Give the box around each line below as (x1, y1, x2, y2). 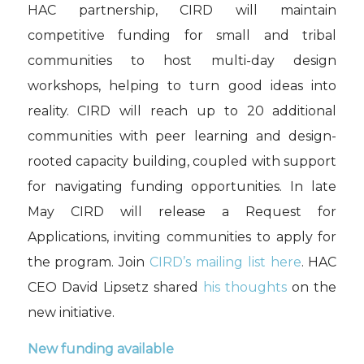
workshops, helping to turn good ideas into (27, 78, 337, 94)
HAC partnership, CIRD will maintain (27, 2, 337, 19)
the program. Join (27, 254, 150, 271)
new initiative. (27, 305, 115, 321)
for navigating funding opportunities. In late (27, 179, 337, 195)
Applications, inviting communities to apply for (27, 229, 337, 245)
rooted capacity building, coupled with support (27, 154, 337, 170)
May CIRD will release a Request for (27, 204, 337, 220)
